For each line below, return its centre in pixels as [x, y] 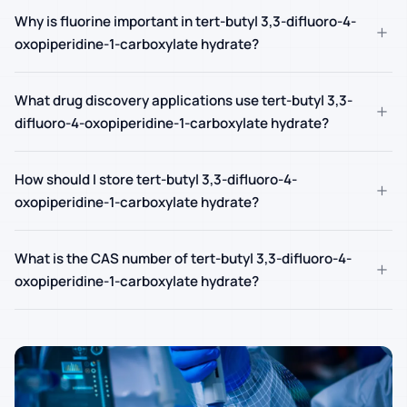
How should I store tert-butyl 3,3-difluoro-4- [156, 180]
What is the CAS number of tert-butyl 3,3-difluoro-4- [183, 259]
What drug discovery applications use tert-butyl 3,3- [184, 101]
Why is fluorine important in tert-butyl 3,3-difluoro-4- [185, 22]
